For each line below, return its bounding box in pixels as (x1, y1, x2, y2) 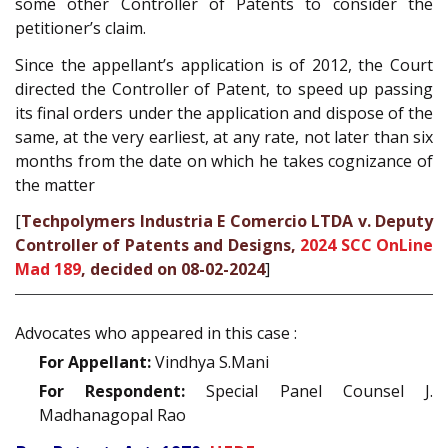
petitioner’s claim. (15, 17, 146, 40)
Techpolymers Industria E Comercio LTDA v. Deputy (21, 210, 433, 233)
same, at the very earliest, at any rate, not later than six (15, 125, 433, 148)
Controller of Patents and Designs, (15, 234, 301, 257)
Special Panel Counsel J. (185, 379, 434, 402)
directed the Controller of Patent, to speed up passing (15, 77, 433, 100)
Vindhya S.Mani (151, 350, 269, 373)
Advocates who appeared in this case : (15, 321, 297, 344)
